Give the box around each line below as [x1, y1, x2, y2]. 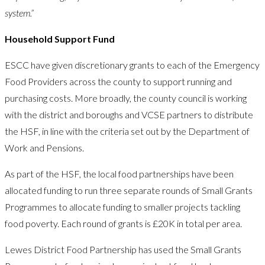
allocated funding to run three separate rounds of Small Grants [5, 184, 253, 196]
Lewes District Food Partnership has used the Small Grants [5, 243, 241, 255]
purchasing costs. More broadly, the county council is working [5, 92, 247, 104]
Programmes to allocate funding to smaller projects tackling [5, 201, 240, 212]
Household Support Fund [5, 33, 115, 44]
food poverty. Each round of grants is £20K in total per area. [5, 217, 244, 229]
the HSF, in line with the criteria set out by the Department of [5, 125, 250, 137]
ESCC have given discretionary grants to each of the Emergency [5, 59, 260, 70]
